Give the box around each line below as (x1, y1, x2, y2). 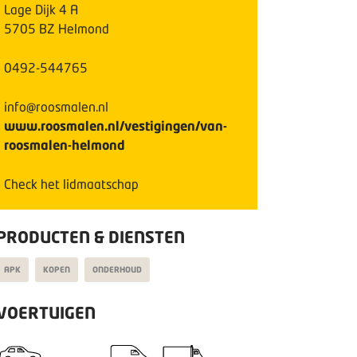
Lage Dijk (4, 2, 56, 17)
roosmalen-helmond (4, 137, 125, 152)
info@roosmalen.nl (4, 99, 108, 114)
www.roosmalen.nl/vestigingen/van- (4, 118, 227, 133)
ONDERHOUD (92, 265, 142, 274)
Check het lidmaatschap (4, 176, 139, 191)
